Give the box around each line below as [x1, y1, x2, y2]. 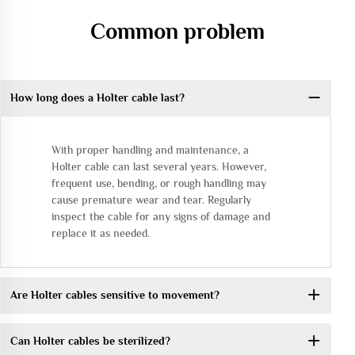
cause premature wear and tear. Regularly [52, 193, 251, 206]
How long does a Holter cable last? [10, 91, 185, 105]
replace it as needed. [52, 226, 150, 239]
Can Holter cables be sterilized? [10, 334, 170, 348]
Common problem [90, 18, 265, 44]
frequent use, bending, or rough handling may [52, 176, 266, 189]
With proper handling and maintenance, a [52, 143, 249, 156]
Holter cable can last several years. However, [52, 159, 266, 173]
